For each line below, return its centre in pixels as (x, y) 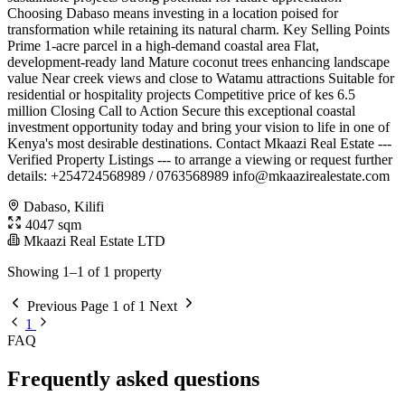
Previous (52, 306)
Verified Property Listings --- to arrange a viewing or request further (200, 160)
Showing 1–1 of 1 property (85, 272)
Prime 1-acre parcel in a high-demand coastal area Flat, (163, 46)
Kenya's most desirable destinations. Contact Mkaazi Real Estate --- (199, 144)
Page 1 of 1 (113, 306)
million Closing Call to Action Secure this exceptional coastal (181, 111)
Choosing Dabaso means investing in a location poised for (173, 14)
